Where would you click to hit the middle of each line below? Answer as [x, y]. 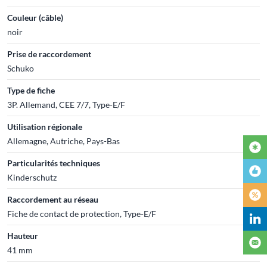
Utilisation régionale [45, 126]
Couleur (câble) [35, 17]
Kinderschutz [32, 177]
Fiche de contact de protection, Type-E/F [82, 213]
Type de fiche [31, 90]
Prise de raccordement [49, 54]
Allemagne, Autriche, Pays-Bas [63, 141]
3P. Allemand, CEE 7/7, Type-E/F [66, 104]
